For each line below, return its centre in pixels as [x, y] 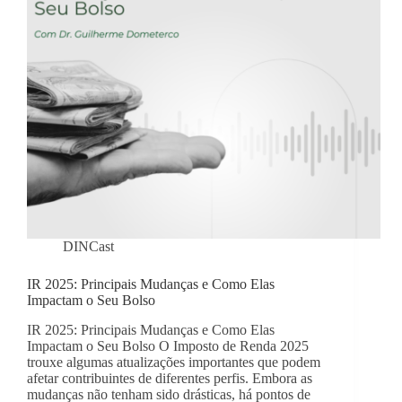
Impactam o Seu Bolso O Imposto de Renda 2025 [168, 346]
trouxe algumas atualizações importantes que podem [174, 363]
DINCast [88, 247]
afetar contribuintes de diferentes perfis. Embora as [170, 379]
